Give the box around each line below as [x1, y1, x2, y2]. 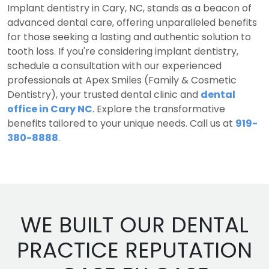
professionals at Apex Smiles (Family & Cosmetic [7, 73, 237, 87]
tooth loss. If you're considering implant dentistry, [7, 44, 238, 58]
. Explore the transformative [92, 101, 225, 116]
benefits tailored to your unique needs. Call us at [7, 116, 235, 130]
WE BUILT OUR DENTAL [20, 210, 249, 240]
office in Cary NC [7, 101, 92, 116]
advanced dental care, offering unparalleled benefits [7, 15, 257, 29]
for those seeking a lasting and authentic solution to [7, 29, 251, 44]
